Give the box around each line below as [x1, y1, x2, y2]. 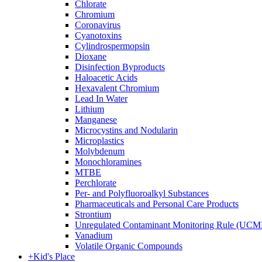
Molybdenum [75, 146, 125, 156]
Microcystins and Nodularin [75, 125, 178, 135]
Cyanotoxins [75, 30, 122, 40]
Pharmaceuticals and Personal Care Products [75, 199, 239, 209]
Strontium [75, 209, 111, 219]
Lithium [75, 104, 104, 114]
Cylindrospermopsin [75, 41, 150, 51]
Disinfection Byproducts [75, 62, 165, 72]
